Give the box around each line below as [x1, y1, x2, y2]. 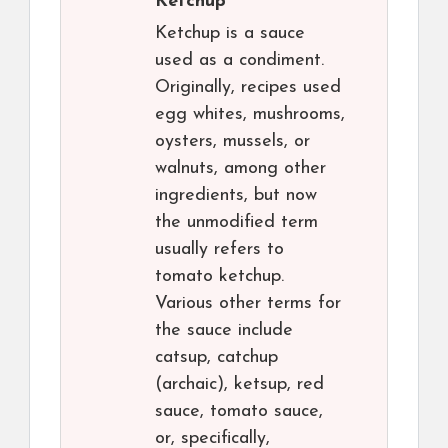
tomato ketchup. [155, 267, 284, 286]
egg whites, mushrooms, [155, 105, 345, 124]
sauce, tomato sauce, [155, 402, 323, 421]
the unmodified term [155, 213, 318, 232]
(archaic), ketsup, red [155, 375, 324, 394]
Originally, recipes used [155, 78, 341, 97]
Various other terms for [155, 294, 341, 313]
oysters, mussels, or [155, 132, 310, 151]
